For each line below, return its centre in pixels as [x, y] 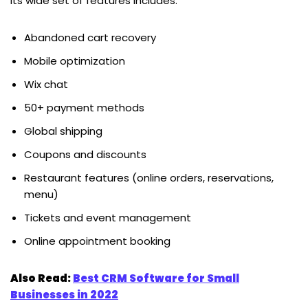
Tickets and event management [108, 217]
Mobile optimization [75, 60]
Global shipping [63, 131]
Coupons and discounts [85, 154]
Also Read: [42, 278]
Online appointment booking [97, 241]
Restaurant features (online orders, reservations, [149, 177]
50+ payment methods [84, 107]
